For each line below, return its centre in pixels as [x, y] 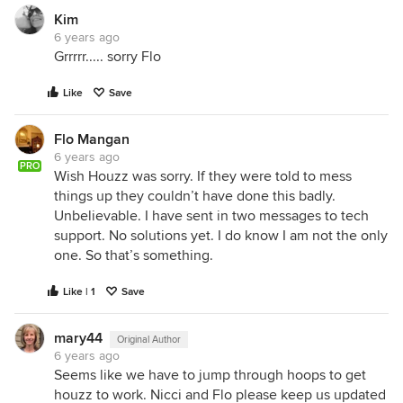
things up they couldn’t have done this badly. [195, 197]
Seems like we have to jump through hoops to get [210, 376]
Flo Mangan [92, 140]
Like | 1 [79, 292]
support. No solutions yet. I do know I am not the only [221, 236]
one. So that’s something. [134, 256]
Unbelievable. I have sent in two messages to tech [211, 216]
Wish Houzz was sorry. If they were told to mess [203, 177]
